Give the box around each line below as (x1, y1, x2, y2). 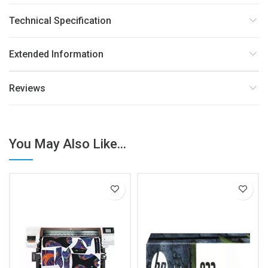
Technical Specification (9, 14, 111, 26)
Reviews (9, 82, 45, 94)
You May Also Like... (9, 136, 126, 151)
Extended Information (9, 48, 103, 60)
